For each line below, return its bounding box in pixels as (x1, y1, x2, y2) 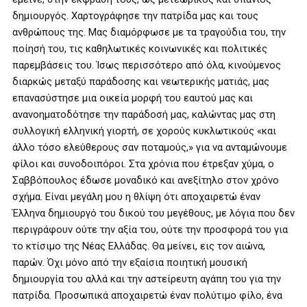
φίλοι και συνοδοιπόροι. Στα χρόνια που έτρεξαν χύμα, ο (12, 158, 274, 170)
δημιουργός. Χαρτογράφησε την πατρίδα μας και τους (12, 10, 258, 22)
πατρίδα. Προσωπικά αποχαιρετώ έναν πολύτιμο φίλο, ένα (12, 289, 282, 302)
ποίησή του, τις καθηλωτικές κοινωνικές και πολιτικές (12, 42, 267, 55)
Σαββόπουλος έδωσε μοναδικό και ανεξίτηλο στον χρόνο (12, 174, 279, 186)
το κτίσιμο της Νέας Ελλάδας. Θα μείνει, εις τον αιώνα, (12, 240, 265, 252)
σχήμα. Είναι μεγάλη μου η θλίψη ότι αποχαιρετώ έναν (12, 191, 260, 203)
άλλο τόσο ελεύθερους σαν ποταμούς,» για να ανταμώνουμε (12, 141, 287, 153)
